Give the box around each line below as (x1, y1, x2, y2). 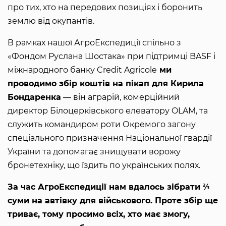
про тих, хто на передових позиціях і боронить (8, 3, 202, 13)
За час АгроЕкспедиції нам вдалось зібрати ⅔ (8, 182, 209, 192)
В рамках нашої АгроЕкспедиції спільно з (8, 38, 181, 48)
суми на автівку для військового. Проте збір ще (8, 196, 218, 206)
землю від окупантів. (8, 16, 96, 26)
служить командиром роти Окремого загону (8, 120, 196, 130)
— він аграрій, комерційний (61, 92, 180, 102)
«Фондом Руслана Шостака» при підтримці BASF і (8, 51, 215, 62)
